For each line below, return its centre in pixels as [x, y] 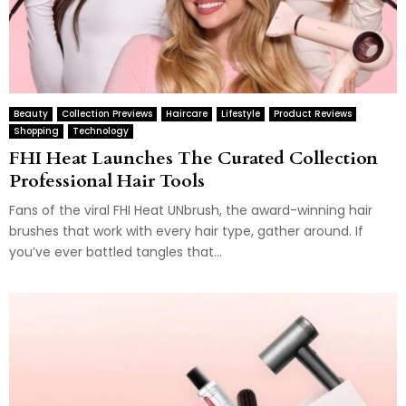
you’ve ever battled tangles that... [116, 251]
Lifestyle [241, 113]
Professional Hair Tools [107, 180]
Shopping [36, 130]
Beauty [31, 113]
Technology [101, 130]
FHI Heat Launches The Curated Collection [193, 158]
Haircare [187, 113]
